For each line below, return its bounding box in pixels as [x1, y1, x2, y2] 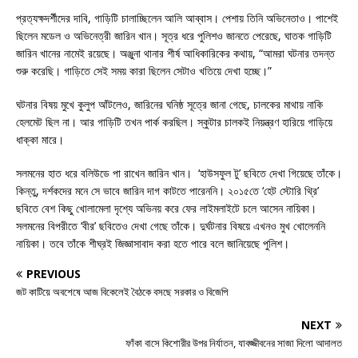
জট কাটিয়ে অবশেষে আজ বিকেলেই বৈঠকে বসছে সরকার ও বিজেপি [16, 284, 228, 299]
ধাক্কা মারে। [16, 131, 64, 147]
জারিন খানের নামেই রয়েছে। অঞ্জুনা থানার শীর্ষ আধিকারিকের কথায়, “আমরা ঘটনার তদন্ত [16, 45, 335, 61]
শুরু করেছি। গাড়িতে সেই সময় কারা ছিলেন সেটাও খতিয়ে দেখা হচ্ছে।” [16, 62, 272, 78]
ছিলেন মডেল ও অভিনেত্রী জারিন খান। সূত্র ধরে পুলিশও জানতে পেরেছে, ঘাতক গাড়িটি [16, 27, 332, 43]
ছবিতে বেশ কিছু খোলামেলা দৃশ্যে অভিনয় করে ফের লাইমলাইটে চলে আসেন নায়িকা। [16, 200, 316, 216]
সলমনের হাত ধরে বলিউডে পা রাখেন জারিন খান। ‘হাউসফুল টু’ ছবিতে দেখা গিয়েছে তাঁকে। [16, 165, 342, 181]
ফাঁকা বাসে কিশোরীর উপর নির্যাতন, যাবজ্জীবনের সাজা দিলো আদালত [125, 335, 342, 350]
